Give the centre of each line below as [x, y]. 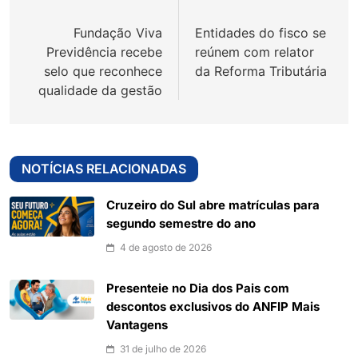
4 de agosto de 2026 [166, 248]
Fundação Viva [118, 33]
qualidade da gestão [100, 91]
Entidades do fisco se [261, 33]
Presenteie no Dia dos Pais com [198, 289]
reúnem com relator [255, 52]
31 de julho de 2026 [163, 349]
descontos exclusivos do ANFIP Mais [213, 307]
